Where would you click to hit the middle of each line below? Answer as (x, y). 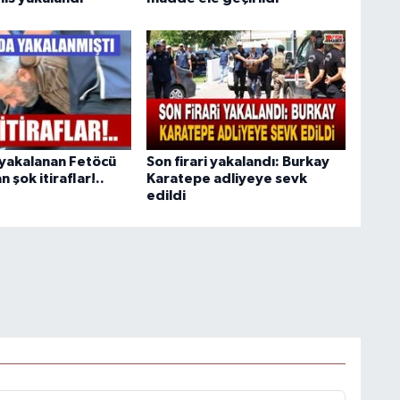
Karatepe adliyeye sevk (226, 178)
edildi (166, 195)
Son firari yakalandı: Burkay (237, 161)
